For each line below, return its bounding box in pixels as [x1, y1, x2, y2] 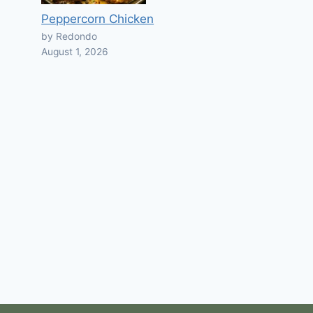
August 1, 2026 [41, 46, 109, 57]
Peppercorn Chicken [41, 12, 154, 26]
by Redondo [41, 31, 98, 42]
